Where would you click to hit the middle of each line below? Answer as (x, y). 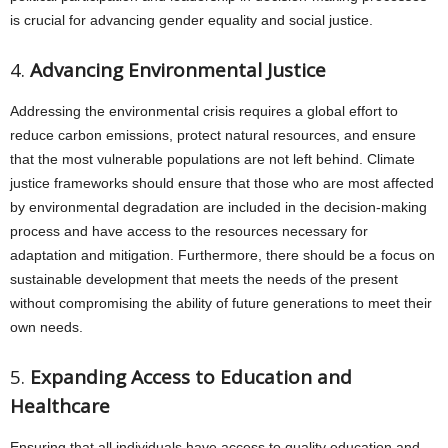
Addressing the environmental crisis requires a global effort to (204, 111)
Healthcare (60, 406)
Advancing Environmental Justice (178, 70)
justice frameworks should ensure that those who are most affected (222, 183)
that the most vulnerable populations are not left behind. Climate (212, 159)
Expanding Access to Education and (191, 377)
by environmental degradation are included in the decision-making (218, 207)
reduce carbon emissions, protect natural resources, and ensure (213, 135)
